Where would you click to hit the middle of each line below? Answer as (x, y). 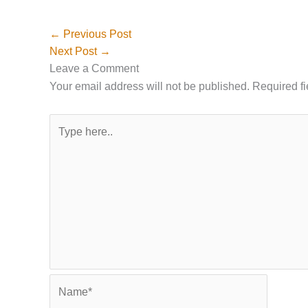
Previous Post (96, 34)
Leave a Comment (94, 68)
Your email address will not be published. (150, 86)
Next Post (75, 51)
